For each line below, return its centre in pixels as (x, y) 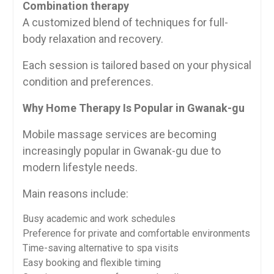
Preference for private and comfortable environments (136, 233)
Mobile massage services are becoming (119, 134)
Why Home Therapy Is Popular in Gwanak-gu (133, 108)
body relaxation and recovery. (93, 39)
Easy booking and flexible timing (91, 263)
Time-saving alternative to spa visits (100, 248)
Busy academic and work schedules (99, 219)
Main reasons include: (75, 194)
